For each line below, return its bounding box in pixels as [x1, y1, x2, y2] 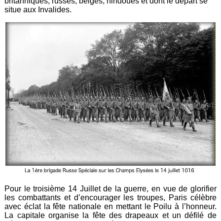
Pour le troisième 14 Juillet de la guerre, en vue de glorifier [4, 184, 217, 193]
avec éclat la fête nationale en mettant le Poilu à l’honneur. [4, 202, 217, 211]
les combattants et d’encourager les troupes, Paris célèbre [4, 193, 217, 202]
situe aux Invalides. [4, 5, 72, 14]
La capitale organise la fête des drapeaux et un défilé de [4, 211, 217, 220]
